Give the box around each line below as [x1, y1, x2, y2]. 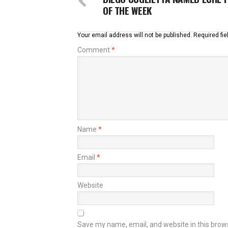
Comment [77, 46, 111, 54]
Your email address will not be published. [77, 32, 192, 39]
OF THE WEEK [103, 3, 152, 18]
